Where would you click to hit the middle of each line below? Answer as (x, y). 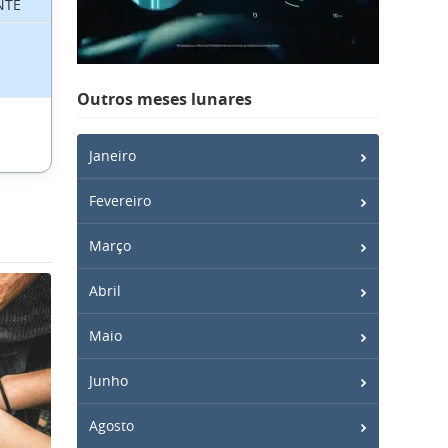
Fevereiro (120, 200)
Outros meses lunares (164, 99)
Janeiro (112, 155)
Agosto (111, 425)
